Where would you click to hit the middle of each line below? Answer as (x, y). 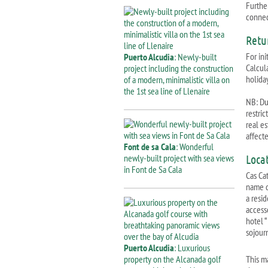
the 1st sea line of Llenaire (167, 91)
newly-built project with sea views (179, 158)
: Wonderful (195, 147)
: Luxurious (192, 248)
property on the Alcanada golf (172, 259)
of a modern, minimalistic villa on (177, 80)
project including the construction (179, 68)
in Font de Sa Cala (153, 169)
